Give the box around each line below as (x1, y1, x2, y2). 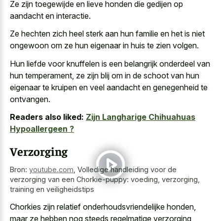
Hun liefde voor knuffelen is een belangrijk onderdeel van (10, 58, 210, 69)
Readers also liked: (10, 112, 84, 122)
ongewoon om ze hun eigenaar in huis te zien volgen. (10, 40, 199, 51)
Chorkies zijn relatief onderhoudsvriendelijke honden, (10, 201, 196, 212)
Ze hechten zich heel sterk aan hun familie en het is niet (10, 29, 205, 39)
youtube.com (29, 165, 74, 174)
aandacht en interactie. (10, 10, 91, 21)
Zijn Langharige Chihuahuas (86, 112, 195, 122)
